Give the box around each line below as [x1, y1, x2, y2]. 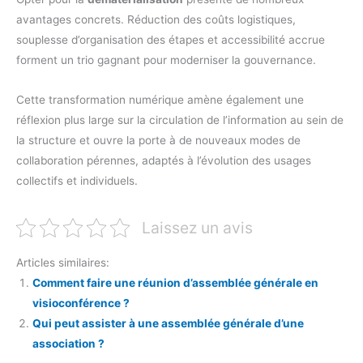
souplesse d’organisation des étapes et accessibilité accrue [16, 33, 325, 47]
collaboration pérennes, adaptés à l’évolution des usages [16, 154, 311, 168]
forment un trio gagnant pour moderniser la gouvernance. [16, 53, 316, 67]
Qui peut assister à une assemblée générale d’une [32, 317, 304, 331]
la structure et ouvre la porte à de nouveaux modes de [16, 134, 301, 147]
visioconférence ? [32, 297, 130, 310]
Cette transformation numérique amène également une [16, 93, 304, 107]
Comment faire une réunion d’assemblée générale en [32, 276, 318, 290]
